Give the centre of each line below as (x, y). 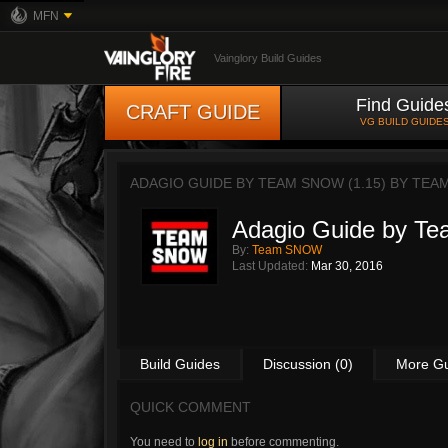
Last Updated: (271, 266)
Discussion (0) (308, 364)
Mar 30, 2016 (347, 266)
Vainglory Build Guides (268, 58)
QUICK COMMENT (190, 407)
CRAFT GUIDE (192, 112)
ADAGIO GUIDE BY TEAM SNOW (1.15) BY (271, 183)
